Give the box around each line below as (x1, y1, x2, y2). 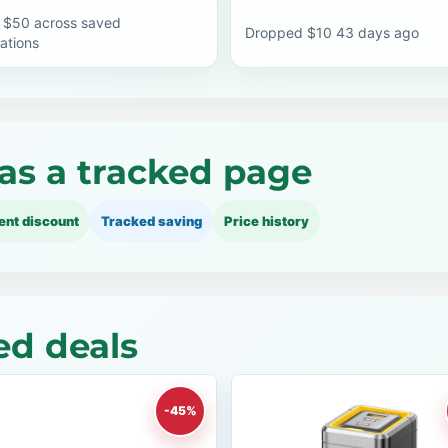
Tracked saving (101, 213, 202, 229)
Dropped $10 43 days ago (245, 24, 419, 41)
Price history (224, 213, 309, 229)
